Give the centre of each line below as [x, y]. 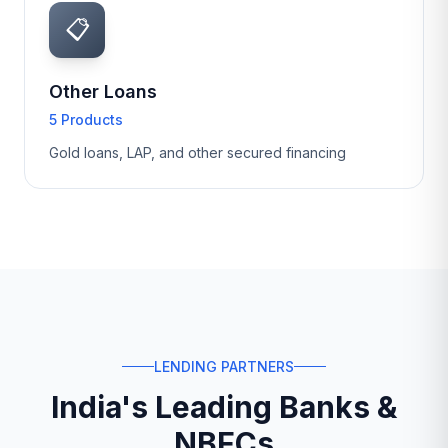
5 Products [86, 119]
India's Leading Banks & [224, 406]
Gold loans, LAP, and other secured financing [197, 152]
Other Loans [103, 91]
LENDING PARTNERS [224, 366]
